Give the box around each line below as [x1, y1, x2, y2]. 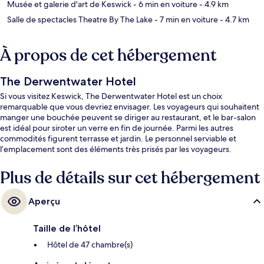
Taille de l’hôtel [33, 223, 101, 235]
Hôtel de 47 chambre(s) [47, 239, 133, 250]
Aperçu [28, 196, 60, 207]
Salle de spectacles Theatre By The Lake [7, 14, 153, 25]
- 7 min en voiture [153, 14, 218, 25]
